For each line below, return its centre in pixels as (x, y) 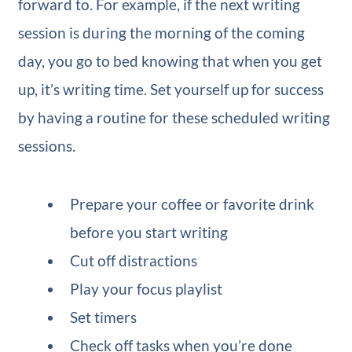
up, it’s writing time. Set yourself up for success (170, 90)
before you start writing (149, 233)
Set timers (104, 317)
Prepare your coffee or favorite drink (192, 204)
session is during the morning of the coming (161, 33)
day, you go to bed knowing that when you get (170, 61)
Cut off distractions (134, 261)
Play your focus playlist (147, 289)
